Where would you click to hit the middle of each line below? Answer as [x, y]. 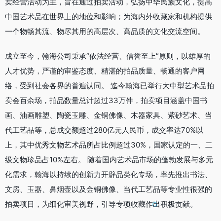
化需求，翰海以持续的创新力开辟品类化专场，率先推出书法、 [109, 175]
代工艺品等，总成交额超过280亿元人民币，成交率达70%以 [104, 130]
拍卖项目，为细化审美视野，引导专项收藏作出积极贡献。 [101, 204]
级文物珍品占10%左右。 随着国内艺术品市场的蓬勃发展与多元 [109, 160]
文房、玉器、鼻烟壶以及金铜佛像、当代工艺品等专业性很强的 [109, 189]
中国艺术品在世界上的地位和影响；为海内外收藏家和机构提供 [109, 17]
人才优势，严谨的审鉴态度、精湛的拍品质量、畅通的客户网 [105, 71]
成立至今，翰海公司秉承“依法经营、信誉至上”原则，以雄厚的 [108, 56]
